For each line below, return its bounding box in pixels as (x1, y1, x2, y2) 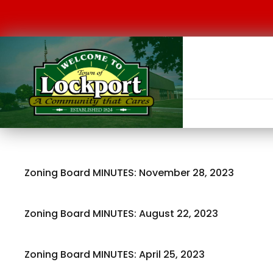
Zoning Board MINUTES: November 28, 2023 (24, 166, 234, 180)
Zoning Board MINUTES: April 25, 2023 (24, 247, 205, 261)
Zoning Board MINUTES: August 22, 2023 (24, 207, 218, 221)
